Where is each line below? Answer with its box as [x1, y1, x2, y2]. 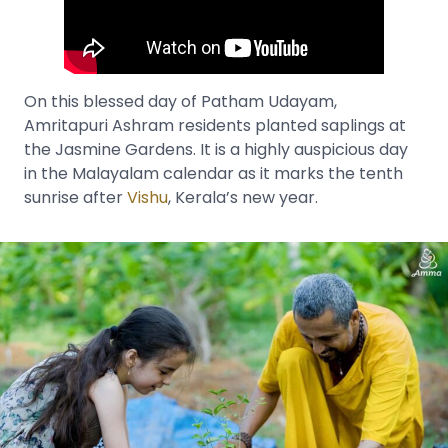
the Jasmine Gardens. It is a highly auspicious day [24, 137, 408, 161]
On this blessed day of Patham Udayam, [24, 89, 337, 113]
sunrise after [24, 185, 127, 209]
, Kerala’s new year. [168, 185, 318, 209]
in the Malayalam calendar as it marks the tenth [24, 161, 403, 185]
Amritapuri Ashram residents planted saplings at [24, 113, 406, 137]
